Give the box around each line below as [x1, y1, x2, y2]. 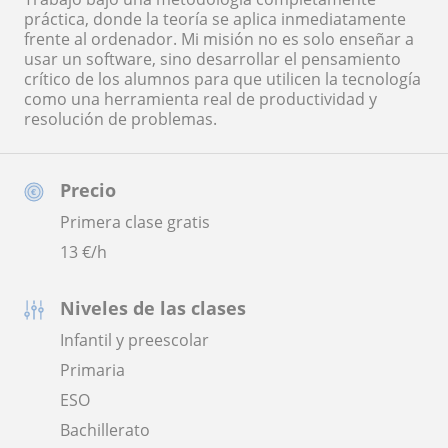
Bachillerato [60, 418, 150, 441]
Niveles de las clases [60, 295, 246, 320]
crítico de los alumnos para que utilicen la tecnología [24, 67, 421, 90]
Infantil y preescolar [60, 328, 209, 351]
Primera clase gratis [60, 210, 210, 233]
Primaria [60, 358, 125, 381]
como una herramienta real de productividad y [24, 87, 377, 110]
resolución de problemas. [24, 107, 217, 130]
